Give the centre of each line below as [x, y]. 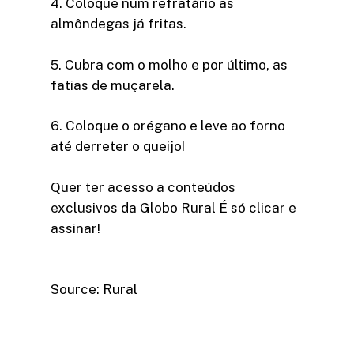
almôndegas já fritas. [119, 24]
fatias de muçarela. [113, 85]
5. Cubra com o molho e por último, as [169, 64]
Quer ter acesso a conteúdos [143, 187]
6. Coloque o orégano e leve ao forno [168, 126]
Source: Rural [94, 290]
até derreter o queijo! [118, 147]
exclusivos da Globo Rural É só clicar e [173, 207]
